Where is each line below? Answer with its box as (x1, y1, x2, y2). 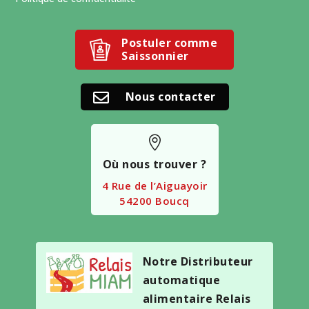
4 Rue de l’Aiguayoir (101, 178, 208, 192)
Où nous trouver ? (102, 156, 207, 172)
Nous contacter (125, 88, 216, 104)
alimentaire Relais (142, 290, 251, 306)
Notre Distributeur (142, 253, 253, 269)
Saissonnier (121, 48, 189, 63)
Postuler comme (121, 34, 217, 50)
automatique (142, 272, 221, 288)
